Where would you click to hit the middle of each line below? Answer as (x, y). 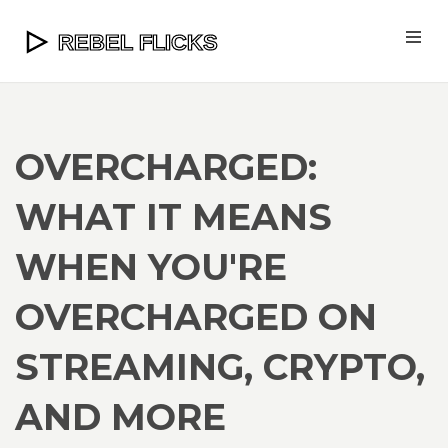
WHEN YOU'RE (151, 267)
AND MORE (120, 417)
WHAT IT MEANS (173, 217)
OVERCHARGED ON (196, 317)
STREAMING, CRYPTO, (220, 367)
